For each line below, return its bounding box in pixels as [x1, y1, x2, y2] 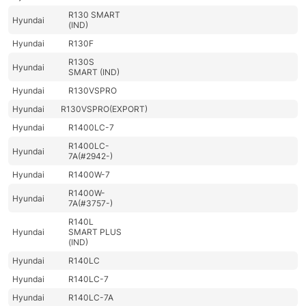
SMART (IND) [68, 67, 120, 78]
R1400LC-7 [68, 122, 115, 133]
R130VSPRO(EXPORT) [61, 104, 148, 115]
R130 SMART [68, 10, 121, 20]
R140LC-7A [68, 292, 114, 303]
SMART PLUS [68, 227, 122, 238]
